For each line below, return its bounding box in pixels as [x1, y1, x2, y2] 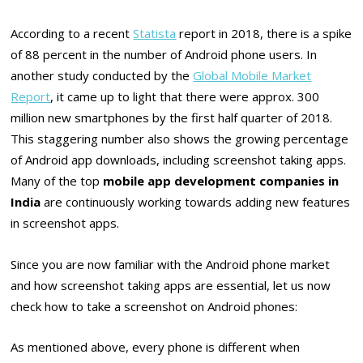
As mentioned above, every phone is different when [11, 339, 301, 356]
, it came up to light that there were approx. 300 [50, 88, 320, 105]
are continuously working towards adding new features [41, 194, 351, 211]
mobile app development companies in [103, 173, 340, 190]
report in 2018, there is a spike [176, 25, 352, 42]
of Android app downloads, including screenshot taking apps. [11, 152, 347, 169]
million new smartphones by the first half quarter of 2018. [11, 109, 333, 126]
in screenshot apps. [11, 215, 120, 232]
